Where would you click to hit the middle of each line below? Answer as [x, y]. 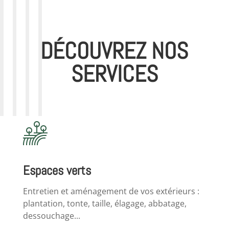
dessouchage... [51, 216]
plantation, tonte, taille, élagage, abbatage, [105, 204]
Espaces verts [57, 171]
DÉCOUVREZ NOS [114, 51]
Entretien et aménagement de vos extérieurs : [111, 191]
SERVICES [114, 74]
